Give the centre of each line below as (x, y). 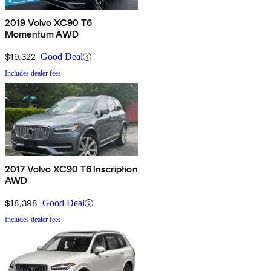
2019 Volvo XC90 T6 (48, 23)
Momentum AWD (42, 34)
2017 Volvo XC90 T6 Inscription (71, 169)
